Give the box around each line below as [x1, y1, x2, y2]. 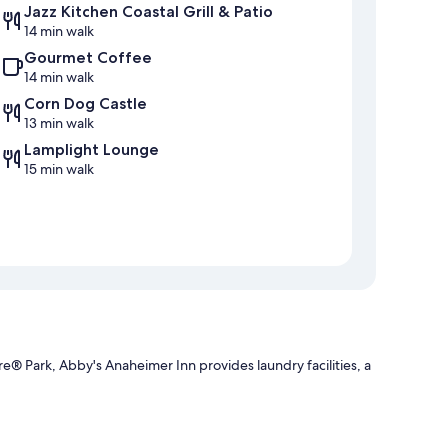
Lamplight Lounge [24, 140, 159, 160]
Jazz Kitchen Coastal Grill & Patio [24, 2, 273, 22]
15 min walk [24, 160, 94, 179]
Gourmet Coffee [24, 48, 152, 68]
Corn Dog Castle [24, 94, 147, 114]
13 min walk [24, 114, 94, 133]
